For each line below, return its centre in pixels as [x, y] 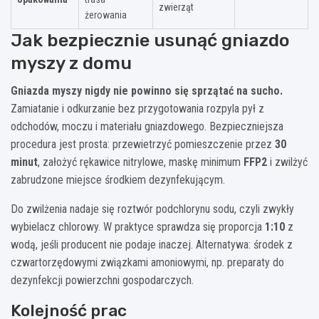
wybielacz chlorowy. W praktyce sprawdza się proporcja [138, 226]
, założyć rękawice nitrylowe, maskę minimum [141, 162]
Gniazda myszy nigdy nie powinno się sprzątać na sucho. [147, 90]
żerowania [106, 15]
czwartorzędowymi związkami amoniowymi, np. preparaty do [147, 262]
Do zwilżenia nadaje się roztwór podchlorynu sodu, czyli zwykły [152, 209]
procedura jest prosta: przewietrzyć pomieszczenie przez [143, 144]
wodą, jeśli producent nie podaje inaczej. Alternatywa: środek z [152, 244]
